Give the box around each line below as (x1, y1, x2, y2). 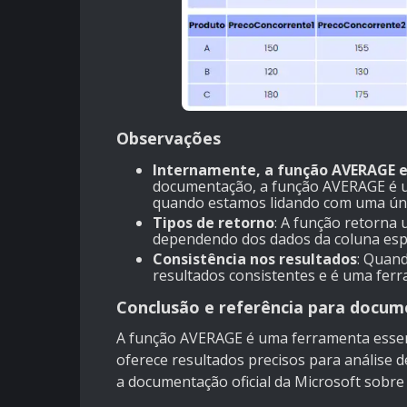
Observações (116, 126, 221, 149)
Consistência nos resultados (153, 248, 357, 269)
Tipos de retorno (153, 212, 274, 233)
